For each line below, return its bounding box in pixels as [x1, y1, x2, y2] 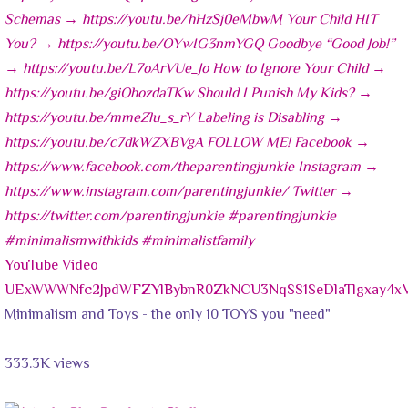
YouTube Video [5, 254, 98, 278]
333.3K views [5, 352, 90, 376]
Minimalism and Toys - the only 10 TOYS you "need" [5, 303, 331, 327]
